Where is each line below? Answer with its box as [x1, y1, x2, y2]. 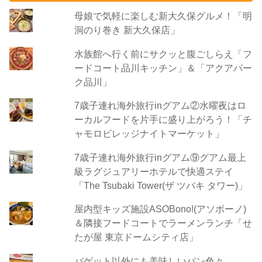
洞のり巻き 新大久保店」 [74, 25, 180, 36]
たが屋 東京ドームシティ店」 [74, 232, 198, 243]
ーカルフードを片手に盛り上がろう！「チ [74, 114, 252, 125]
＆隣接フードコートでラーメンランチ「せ [74, 218, 252, 229]
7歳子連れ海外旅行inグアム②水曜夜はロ [74, 100, 246, 111]
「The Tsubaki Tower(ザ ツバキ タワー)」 [74, 180, 247, 191]
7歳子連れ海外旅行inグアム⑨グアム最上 [74, 151, 246, 163]
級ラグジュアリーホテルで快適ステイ [74, 166, 233, 177]
